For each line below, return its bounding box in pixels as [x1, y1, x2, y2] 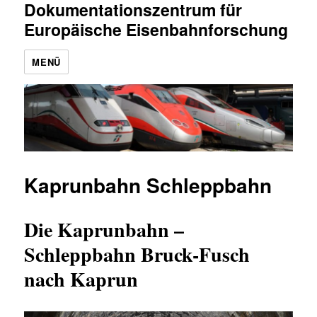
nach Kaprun [24, 265, 139, 294]
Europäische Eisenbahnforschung [24, 18, 289, 41]
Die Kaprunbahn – [24, 215, 185, 245]
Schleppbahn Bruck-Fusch [24, 240, 250, 270]
